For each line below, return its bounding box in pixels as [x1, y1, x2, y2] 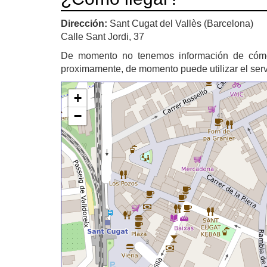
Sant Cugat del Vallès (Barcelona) [110, 18, 253, 29]
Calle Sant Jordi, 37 [61, 32, 144, 42]
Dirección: [61, 18, 110, 29]
